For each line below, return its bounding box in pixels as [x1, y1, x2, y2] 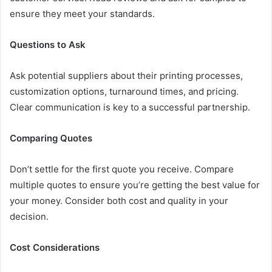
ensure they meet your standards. [10, 7, 155, 19]
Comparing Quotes [10, 132, 92, 144]
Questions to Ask [10, 38, 86, 50]
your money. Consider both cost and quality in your [10, 194, 228, 206]
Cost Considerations [10, 241, 100, 253]
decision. [10, 210, 49, 222]
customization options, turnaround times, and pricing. [10, 85, 239, 97]
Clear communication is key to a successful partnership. [10, 101, 250, 113]
